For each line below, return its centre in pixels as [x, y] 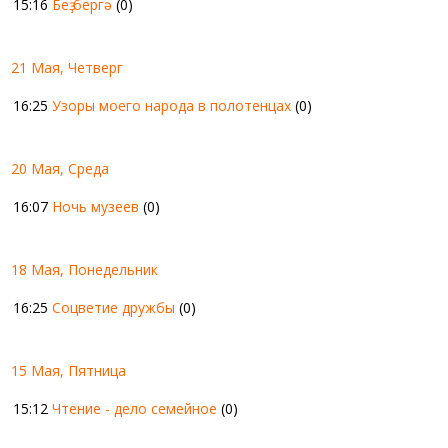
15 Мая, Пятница [68, 371]
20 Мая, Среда [60, 169]
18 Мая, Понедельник [84, 270]
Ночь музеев [95, 207]
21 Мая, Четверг [67, 68]
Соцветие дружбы [113, 308]
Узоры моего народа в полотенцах [171, 106]
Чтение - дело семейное [134, 409]
